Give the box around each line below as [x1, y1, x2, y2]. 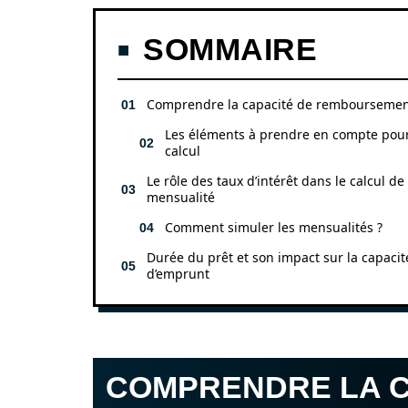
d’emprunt [147, 265, 209, 282]
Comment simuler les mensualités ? [165, 219, 382, 236]
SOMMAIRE [143, 32, 317, 66]
